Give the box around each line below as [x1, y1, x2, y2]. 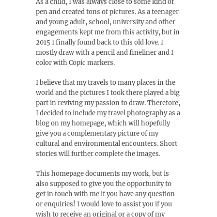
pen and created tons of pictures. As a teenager [36, 8, 179, 16]
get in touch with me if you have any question [36, 190, 175, 199]
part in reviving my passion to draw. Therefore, [36, 99, 180, 108]
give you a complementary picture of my [36, 129, 158, 138]
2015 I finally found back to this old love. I [36, 38, 163, 47]
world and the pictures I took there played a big [36, 89, 180, 97]
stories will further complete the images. [36, 150, 160, 158]
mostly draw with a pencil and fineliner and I [36, 48, 173, 57]
